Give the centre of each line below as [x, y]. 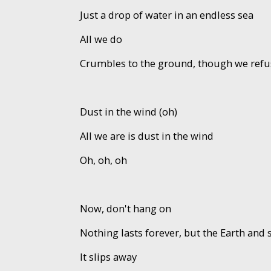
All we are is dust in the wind [146, 135]
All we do [101, 39]
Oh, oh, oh [103, 160]
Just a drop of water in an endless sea [166, 15]
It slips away [108, 256]
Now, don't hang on [125, 208]
